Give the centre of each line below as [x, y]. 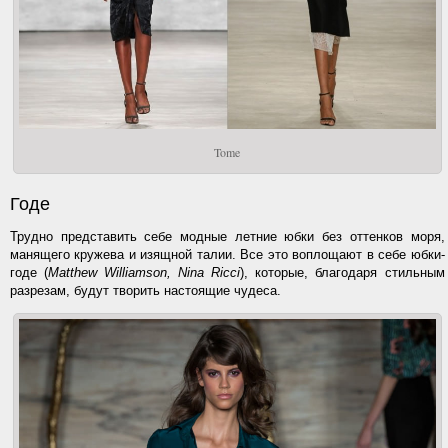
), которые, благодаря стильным [342, 272]
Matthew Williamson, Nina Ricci [144, 272]
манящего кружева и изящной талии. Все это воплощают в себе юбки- [227, 254]
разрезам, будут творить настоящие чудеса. [145, 290]
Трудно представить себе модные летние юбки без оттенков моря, [227, 236]
